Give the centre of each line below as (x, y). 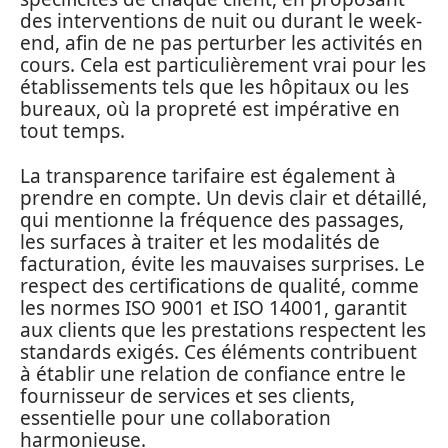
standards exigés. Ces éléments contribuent (218, 351)
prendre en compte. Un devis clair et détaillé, (223, 197)
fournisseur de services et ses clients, (187, 395)
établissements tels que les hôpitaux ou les (214, 87)
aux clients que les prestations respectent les (223, 329)
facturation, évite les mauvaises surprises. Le (222, 263)
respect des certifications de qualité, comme (219, 285)
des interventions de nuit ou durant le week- (221, 21)
